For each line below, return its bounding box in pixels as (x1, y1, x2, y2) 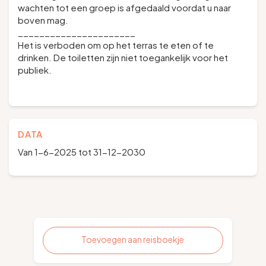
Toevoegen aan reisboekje (81, 234, 185, 245)
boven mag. (18, 14, 70, 26)
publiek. (18, 64, 52, 75)
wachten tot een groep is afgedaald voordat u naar (18, 2, 231, 13)
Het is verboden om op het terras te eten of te (18, 39, 214, 50)
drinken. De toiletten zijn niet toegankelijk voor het (18, 52, 228, 63)
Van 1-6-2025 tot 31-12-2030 (18, 146, 145, 157)
